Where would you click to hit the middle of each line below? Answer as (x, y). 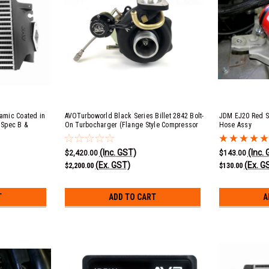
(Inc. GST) (118, 152)
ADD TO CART (133, 197)
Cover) (74, 134)
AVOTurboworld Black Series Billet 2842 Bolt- (134, 116)
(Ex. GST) (113, 165)
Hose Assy (235, 125)
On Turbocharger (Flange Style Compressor (131, 125)
